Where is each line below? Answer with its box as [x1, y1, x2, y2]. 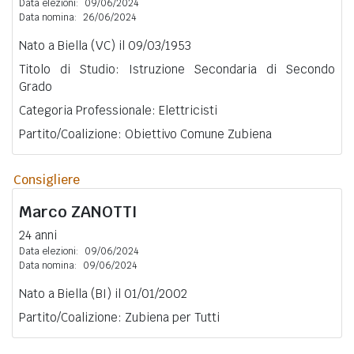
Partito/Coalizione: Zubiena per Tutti [19, 309, 220, 325]
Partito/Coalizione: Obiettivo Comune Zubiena [19, 126, 272, 141]
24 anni [19, 227, 57, 243]
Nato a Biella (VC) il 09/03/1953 [19, 37, 191, 53]
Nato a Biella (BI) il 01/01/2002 [19, 285, 187, 301]
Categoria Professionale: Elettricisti [19, 102, 217, 118]
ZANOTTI [71, 201, 137, 222]
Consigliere [13, 171, 80, 188]
